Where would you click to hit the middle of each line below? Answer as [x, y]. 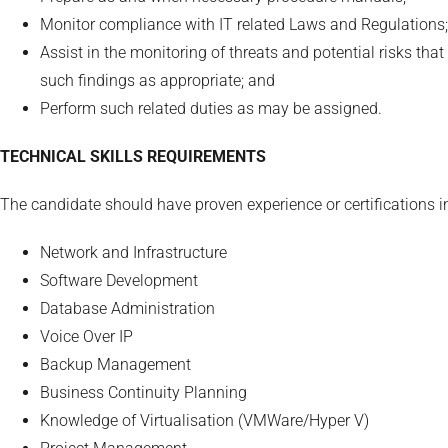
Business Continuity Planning [143, 392]
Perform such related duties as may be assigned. [211, 108]
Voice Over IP [86, 336]
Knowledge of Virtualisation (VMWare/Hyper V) [204, 420]
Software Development [119, 280]
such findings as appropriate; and [157, 80]
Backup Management [115, 364]
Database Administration [127, 308]
